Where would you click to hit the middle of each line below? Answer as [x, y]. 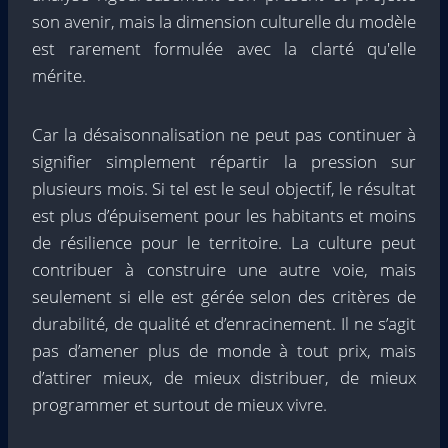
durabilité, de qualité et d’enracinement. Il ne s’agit [224, 323]
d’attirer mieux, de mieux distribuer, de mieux [224, 377]
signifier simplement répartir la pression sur [224, 161]
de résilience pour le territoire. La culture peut [224, 242]
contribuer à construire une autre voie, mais [224, 269]
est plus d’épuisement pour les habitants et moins [224, 215]
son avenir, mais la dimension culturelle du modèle [224, 21]
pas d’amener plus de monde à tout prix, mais [224, 350]
